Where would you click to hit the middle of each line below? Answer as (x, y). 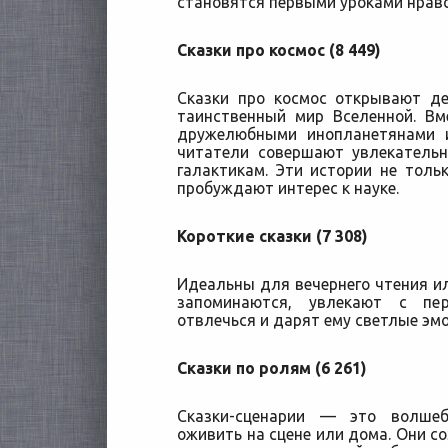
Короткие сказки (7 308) (272, 236)
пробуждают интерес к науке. (288, 188)
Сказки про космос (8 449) (278, 50)
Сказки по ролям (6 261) (273, 368)
